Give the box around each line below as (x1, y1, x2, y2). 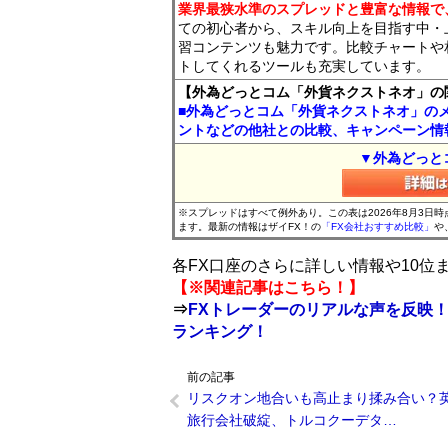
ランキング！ (172, 323, 268, 340)
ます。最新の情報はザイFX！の (178, 221, 321, 232)
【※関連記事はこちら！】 (172, 279, 364, 296)
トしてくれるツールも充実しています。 (178, 58, 430, 74)
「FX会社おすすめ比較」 (321, 221, 434, 232)
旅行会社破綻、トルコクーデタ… (187, 412, 397, 428)
